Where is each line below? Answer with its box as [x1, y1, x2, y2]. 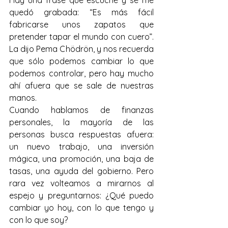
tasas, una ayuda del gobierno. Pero [9, 166, 154, 176]
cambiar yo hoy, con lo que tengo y [9, 203, 154, 213]
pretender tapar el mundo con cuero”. [9, 32, 154, 42]
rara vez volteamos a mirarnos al [9, 178, 154, 188]
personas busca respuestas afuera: [9, 129, 154, 139]
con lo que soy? [9, 215, 68, 225]
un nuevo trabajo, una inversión [9, 141, 154, 152]
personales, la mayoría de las [9, 117, 154, 127]
